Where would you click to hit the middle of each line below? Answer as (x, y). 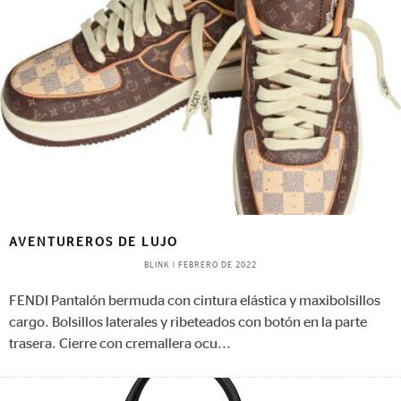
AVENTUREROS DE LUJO (94, 243)
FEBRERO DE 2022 (218, 266)
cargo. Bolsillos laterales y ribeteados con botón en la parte (188, 323)
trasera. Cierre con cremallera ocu (113, 344)
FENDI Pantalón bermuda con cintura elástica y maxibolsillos (195, 301)
